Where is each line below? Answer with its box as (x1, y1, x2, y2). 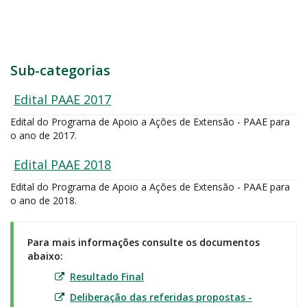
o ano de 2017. (10, 129, 77, 142)
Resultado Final (70, 270, 144, 283)
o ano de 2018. (10, 194, 77, 207)
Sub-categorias (10, 61, 110, 79)
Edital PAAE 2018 (14, 156, 111, 173)
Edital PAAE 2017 (14, 91, 111, 108)
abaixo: (27, 249, 63, 262)
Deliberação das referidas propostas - (70, 291, 252, 304)
